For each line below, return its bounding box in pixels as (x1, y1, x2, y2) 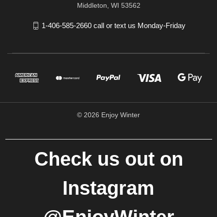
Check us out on (34, 148, 183, 170)
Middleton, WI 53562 (77, 1, 140, 9)
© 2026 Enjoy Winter (77, 110, 140, 119)
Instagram (62, 177, 155, 199)
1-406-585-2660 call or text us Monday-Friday (41, 21, 186, 30)
